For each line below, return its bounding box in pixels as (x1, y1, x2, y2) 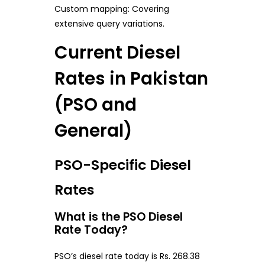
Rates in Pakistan (54, 66, 208, 91)
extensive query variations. (54, 18, 164, 30)
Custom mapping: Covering (54, 3, 169, 15)
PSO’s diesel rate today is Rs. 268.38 (54, 250, 200, 263)
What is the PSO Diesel (54, 208, 183, 225)
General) (54, 118, 132, 143)
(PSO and (54, 92, 137, 117)
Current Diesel (54, 40, 180, 65)
